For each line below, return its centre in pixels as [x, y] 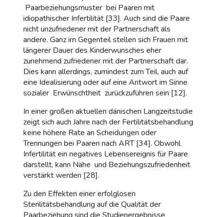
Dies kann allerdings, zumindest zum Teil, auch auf [106, 71]
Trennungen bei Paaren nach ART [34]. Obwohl [102, 143]
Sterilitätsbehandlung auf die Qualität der [92, 204]
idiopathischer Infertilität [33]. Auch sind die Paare [107, 18]
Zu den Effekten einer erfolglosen [79, 194]
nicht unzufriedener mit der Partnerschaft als [97, 29]
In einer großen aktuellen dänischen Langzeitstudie [108, 111]
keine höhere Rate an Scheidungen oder [90, 132]
